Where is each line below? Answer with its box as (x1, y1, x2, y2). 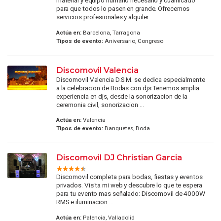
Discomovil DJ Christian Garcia (56, 152, 182, 163)
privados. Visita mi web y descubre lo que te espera (56, 181, 202, 189)
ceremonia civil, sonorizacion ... (56, 100, 144, 109)
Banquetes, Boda (103, 125, 150, 132)
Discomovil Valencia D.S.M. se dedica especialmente (56, 75, 205, 83)
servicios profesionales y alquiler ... (56, 13, 154, 21)
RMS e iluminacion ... (56, 198, 113, 206)
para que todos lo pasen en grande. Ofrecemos (56, 4, 190, 13)
